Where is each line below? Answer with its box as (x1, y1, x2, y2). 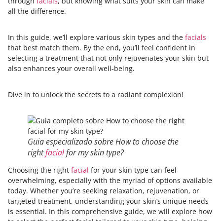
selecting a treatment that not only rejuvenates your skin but (8, 53, 209, 63)
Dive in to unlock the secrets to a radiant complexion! (8, 90, 184, 99)
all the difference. (8, 6, 66, 16)
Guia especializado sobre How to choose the (28, 136, 179, 147)
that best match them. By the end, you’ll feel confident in (8, 43, 195, 52)
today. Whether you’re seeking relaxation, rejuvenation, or (8, 186, 199, 195)
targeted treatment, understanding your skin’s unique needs (8, 196, 209, 206)
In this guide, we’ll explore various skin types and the (8, 33, 185, 42)
